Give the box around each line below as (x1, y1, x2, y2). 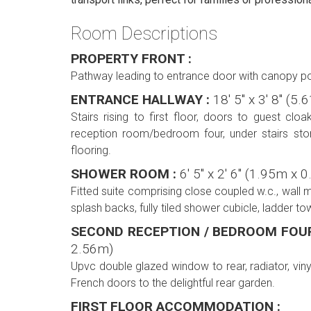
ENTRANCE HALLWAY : (71, 92, 213, 108)
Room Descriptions (71, 23, 217, 44)
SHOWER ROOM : (71, 166, 180, 183)
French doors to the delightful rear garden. (71, 276, 275, 290)
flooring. (71, 144, 111, 158)
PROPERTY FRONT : (71, 51, 192, 67)
